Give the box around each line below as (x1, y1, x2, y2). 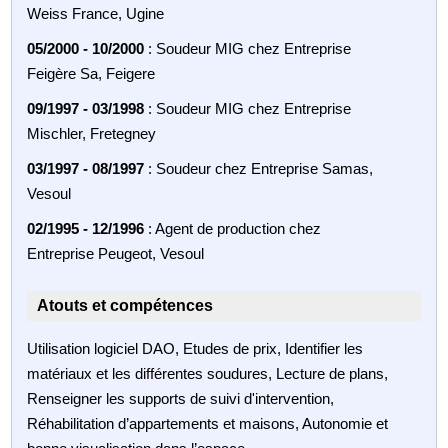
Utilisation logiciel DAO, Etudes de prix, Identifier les (27, 339, 364, 357)
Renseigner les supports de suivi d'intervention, (27, 389, 335, 407)
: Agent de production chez (144, 219, 322, 237)
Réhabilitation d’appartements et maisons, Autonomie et (27, 414, 389, 432)
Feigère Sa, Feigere (27, 64, 156, 82)
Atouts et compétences (37, 296, 214, 314)
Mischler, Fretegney (27, 124, 157, 142)
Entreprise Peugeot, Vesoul (27, 244, 205, 262)
